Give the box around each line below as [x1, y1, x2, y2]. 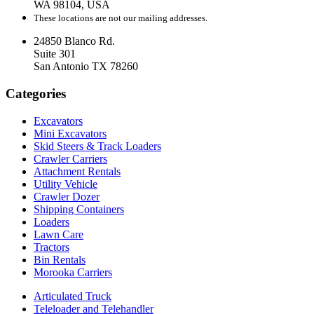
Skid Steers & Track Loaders [34, 139, 161, 152]
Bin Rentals [34, 253, 86, 266]
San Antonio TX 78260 [34, 60, 138, 73]
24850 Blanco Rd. [34, 35, 115, 48]
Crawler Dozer [34, 190, 100, 203]
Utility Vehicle [34, 177, 97, 190]
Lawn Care [34, 228, 83, 240]
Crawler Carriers [34, 152, 107, 165]
